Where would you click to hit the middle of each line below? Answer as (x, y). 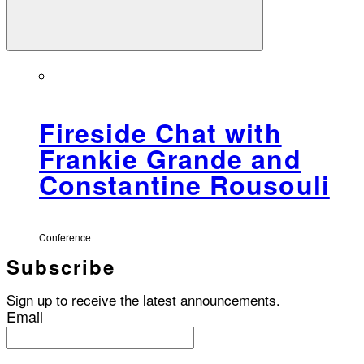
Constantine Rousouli (184, 185)
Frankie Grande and (170, 159)
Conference (65, 236)
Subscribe (61, 266)
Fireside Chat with (160, 133)
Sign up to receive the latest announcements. (143, 299)
